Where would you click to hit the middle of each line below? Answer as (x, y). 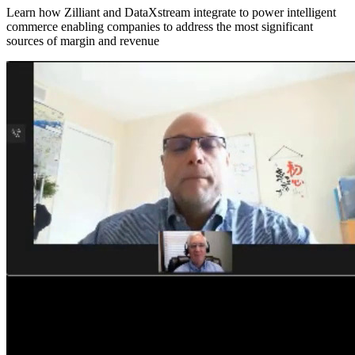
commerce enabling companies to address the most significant (160, 27)
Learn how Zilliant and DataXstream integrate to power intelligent (171, 13)
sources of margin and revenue (83, 41)
